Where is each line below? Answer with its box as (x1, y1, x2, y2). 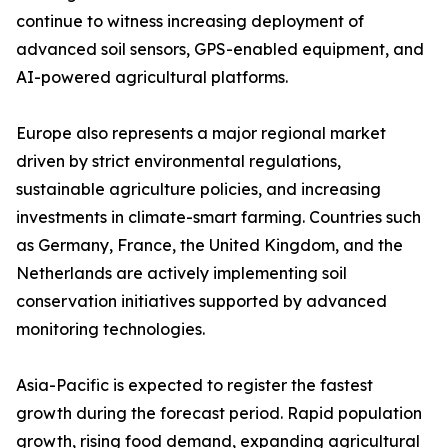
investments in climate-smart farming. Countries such (16, 207, 421, 228)
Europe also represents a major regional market (16, 123, 386, 144)
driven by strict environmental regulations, (16, 151, 341, 172)
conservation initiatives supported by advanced (16, 291, 387, 312)
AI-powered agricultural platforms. (16, 67, 288, 88)
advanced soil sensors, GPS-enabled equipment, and (16, 39, 424, 60)
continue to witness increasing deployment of (16, 11, 364, 32)
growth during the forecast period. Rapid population (16, 403, 422, 424)
